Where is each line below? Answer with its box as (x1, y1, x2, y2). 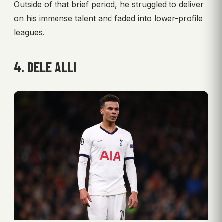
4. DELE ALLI (14, 58, 76, 75)
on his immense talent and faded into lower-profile (14, 13, 203, 23)
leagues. (14, 27, 45, 37)
